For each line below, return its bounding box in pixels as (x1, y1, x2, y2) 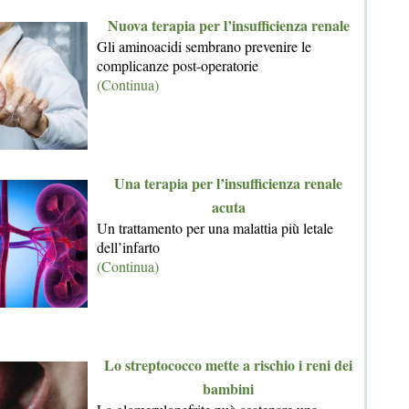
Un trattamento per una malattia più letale (97, 218, 333, 237)
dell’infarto (97, 237, 160, 257)
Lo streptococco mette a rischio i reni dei (104, 354, 352, 375)
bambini (203, 378, 254, 399)
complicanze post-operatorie (97, 56, 258, 75)
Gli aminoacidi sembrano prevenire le (97, 37, 311, 56)
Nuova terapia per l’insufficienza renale (107, 15, 350, 36)
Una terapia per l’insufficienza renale (114, 173, 342, 194)
